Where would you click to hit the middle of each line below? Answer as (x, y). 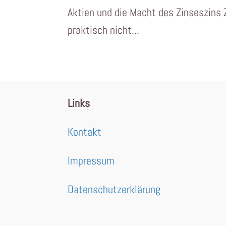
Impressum (91, 161)
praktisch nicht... (104, 30)
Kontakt (85, 132)
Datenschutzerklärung (114, 189)
